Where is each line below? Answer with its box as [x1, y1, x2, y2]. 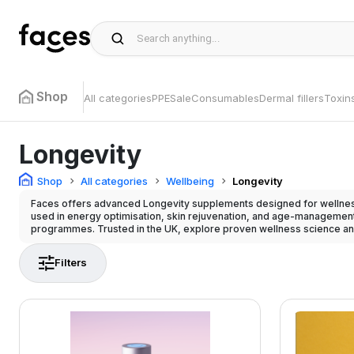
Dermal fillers [259, 92, 324, 104]
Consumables [191, 92, 259, 104]
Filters [55, 256, 87, 269]
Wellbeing [166, 174, 214, 187]
